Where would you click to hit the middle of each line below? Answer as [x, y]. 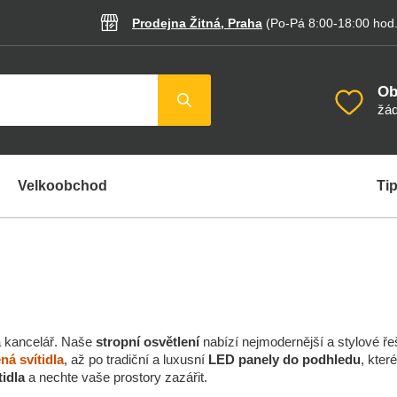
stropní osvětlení [148, 342]
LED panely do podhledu [284, 359]
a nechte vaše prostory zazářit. [116, 377]
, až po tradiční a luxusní [136, 359]
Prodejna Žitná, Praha [197, 23]
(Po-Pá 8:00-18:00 [318, 23]
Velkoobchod [62, 186]
